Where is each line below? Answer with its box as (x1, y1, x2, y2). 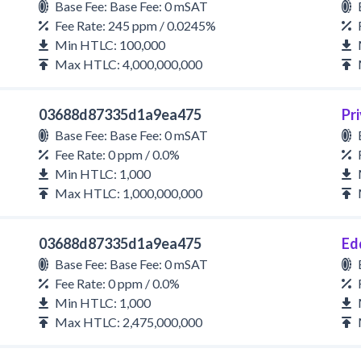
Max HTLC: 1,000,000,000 (55, 185, 202, 201)
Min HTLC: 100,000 (55, 37, 165, 52)
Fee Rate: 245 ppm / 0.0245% (55, 18, 216, 33)
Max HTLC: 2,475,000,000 (55, 314, 202, 330)
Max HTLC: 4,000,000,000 (55, 56, 202, 72)
